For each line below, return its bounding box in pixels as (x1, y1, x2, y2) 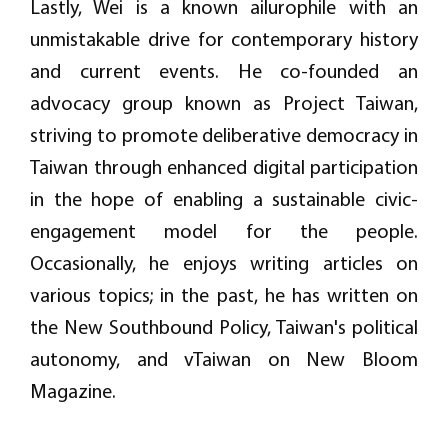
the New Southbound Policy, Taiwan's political (30, 313, 418, 339)
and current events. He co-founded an (30, 57, 418, 83)
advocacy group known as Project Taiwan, (30, 89, 418, 115)
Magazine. (30, 377, 120, 403)
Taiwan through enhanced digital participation (30, 153, 418, 179)
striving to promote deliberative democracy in (30, 121, 418, 147)
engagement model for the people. (30, 217, 418, 243)
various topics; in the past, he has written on (30, 281, 418, 307)
